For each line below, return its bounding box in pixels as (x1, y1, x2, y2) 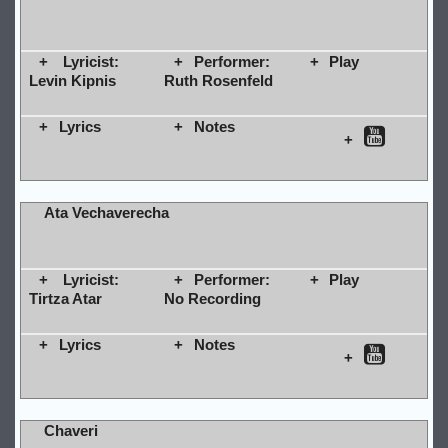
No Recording (163, 289, 261, 307)
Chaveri (43, 421, 98, 439)
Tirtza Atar (28, 289, 102, 307)
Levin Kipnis (28, 71, 116, 89)
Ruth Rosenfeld (163, 71, 273, 89)
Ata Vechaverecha (43, 203, 169, 221)
